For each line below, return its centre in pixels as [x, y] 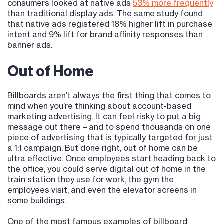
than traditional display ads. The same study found [105, 14]
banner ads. [30, 45]
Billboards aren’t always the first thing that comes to [109, 96]
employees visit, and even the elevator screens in [102, 190]
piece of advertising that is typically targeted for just [110, 138]
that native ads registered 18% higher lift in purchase [110, 24]
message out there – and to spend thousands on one [109, 127]
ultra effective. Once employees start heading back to [112, 159]
